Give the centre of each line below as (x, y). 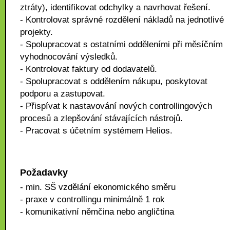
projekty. (36, 32)
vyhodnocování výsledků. (69, 57)
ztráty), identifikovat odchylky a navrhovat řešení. (115, 7)
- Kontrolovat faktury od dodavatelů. (89, 69)
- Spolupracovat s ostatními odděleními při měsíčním (121, 44)
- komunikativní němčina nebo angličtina (97, 212)
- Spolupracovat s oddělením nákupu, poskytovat (114, 81)
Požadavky (44, 172)
